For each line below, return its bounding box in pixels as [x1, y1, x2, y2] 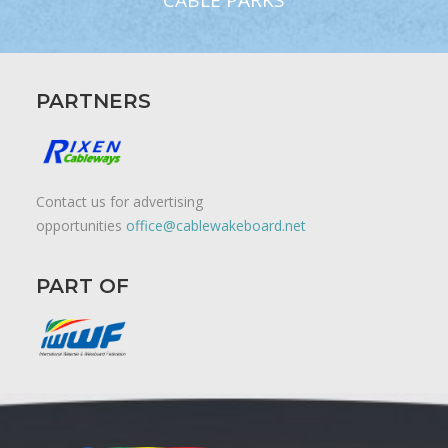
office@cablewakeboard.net [126, 216, 306, 236]
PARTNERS [36, 89, 151, 113]
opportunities [36, 216, 126, 236]
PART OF [36, 274, 129, 298]
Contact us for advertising [36, 192, 203, 212]
